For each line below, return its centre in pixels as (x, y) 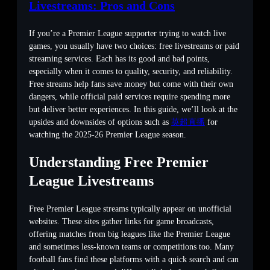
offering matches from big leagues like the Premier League (130, 234)
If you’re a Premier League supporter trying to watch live (127, 33)
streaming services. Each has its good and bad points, (119, 58)
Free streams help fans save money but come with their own (131, 84)
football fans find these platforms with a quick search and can (134, 259)
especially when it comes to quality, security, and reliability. (131, 71)
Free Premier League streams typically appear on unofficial (130, 209)
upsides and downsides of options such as (100, 122)
